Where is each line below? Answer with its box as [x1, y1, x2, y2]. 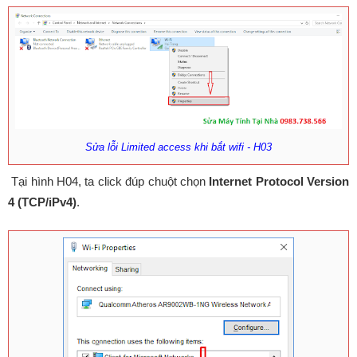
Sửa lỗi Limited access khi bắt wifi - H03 [85, 141, 272, 153]
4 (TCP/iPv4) [8, 194, 76, 209]
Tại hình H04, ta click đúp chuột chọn [8, 174, 210, 188]
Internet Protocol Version [209, 174, 350, 188]
